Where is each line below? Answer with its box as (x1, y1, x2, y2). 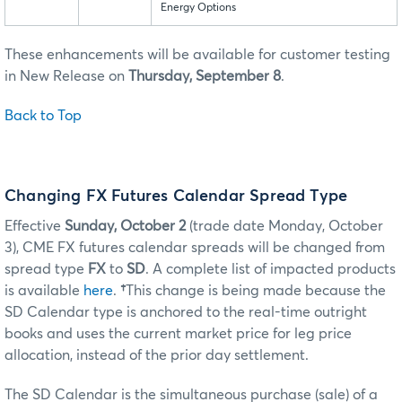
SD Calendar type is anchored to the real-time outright (4, 304, 367, 319)
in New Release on (4, 69, 128, 84)
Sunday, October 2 (65, 218, 189, 233)
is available (4, 283, 83, 298)
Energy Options (161, 3, 236, 14)
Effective (4, 218, 65, 233)
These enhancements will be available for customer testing (4, 48, 390, 63)
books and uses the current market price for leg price (4, 326, 352, 341)
